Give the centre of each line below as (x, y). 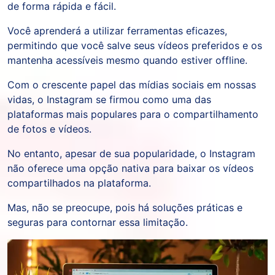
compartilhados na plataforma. (79, 183)
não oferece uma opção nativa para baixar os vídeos (130, 168)
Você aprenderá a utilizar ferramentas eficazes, (117, 31)
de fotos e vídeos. (49, 129)
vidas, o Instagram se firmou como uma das (109, 100)
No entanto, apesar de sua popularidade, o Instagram (131, 154)
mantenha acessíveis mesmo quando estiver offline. (127, 60)
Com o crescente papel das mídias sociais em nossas (132, 85)
